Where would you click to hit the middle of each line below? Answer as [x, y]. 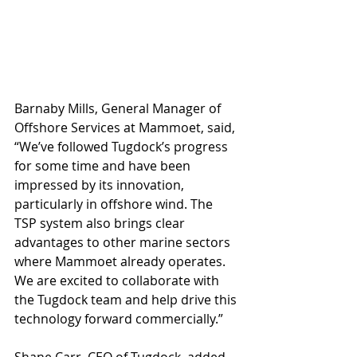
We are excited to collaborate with [118, 281]
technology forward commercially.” [119, 319]
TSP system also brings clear [101, 224]
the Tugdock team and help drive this [127, 300]
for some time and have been [104, 166]
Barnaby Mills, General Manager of [119, 109]
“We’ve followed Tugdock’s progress [123, 147]
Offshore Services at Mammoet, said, [126, 128]
